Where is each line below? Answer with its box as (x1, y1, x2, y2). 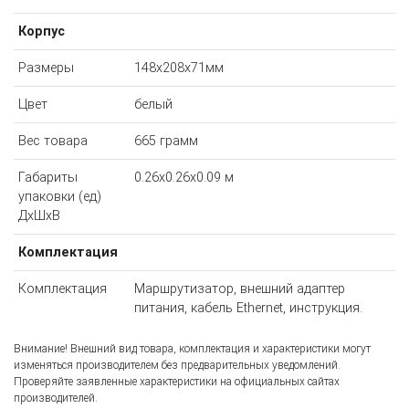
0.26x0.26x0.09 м (133, 170, 234, 186)
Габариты (17, 170, 78, 186)
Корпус (17, 24, 65, 40)
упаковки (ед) (17, 189, 101, 205)
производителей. (14, 392, 98, 405)
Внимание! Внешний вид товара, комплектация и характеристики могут (14, 342, 371, 356)
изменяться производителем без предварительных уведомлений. (14, 359, 341, 372)
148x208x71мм (133, 60, 224, 77)
